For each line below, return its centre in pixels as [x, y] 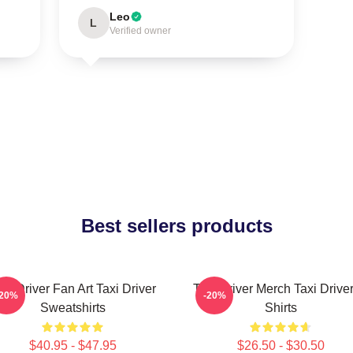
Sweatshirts [72, 308]
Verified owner [140, 31]
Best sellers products [176, 226]
